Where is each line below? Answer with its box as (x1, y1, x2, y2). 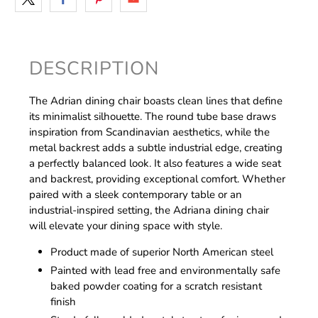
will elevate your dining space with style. (29, 219, 223, 234)
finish (50, 295, 77, 309)
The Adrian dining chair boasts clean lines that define (29, 94, 283, 109)
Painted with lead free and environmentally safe (50, 263, 281, 278)
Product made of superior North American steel (50, 245, 274, 260)
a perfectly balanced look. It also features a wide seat (29, 156, 282, 171)
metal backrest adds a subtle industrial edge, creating (29, 141, 283, 155)
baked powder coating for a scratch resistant (50, 279, 263, 294)
